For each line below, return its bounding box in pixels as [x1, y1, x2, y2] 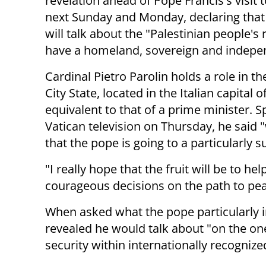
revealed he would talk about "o [45, 220, 218, 237]
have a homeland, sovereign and [45, 42, 226, 59]
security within [45, 237, 128, 254]
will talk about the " [45, 26, 150, 42]
